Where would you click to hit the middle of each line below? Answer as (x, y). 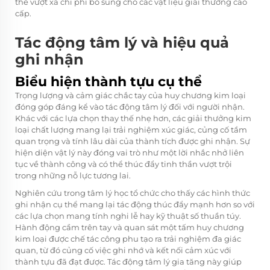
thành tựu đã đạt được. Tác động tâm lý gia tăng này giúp (128, 261)
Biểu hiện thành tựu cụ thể (108, 81)
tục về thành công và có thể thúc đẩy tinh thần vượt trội (124, 164)
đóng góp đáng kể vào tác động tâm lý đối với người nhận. (130, 106)
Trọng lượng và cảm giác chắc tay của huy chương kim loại (130, 95)
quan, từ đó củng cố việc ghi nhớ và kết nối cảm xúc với (123, 250)
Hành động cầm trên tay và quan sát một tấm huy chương (130, 227)
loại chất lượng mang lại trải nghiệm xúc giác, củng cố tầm (131, 129)
